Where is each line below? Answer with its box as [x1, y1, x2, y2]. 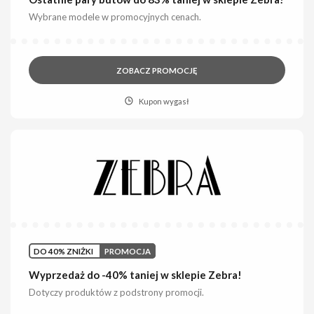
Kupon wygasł [138, 96, 189, 106]
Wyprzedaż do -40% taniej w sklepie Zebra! [29, 268, 243, 282]
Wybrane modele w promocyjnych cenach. [29, 11, 202, 22]
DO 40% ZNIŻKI [34, 246, 94, 256]
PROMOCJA [104, 246, 151, 256]
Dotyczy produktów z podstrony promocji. [29, 287, 205, 299]
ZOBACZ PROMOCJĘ [116, 65, 198, 75]
